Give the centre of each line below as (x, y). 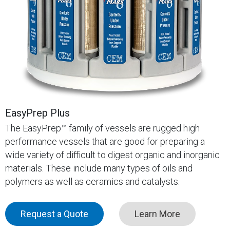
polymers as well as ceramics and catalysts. (92, 182)
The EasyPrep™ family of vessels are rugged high (102, 128)
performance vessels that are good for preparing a (105, 142)
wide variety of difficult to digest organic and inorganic (112, 155)
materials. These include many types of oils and (99, 168)
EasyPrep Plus (37, 113)
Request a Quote (54, 214)
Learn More (157, 214)
